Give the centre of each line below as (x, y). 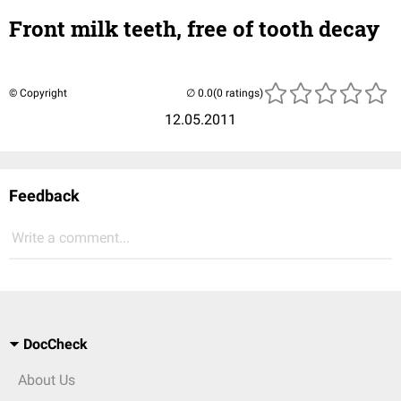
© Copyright (38, 94)
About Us (47, 380)
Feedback (44, 196)
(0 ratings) (238, 94)
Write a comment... (71, 238)
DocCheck (55, 345)
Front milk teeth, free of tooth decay (194, 29)
